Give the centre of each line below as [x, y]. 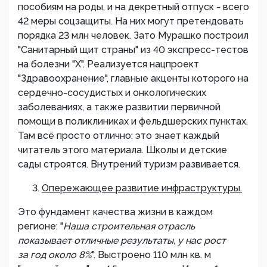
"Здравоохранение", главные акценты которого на [133, 78]
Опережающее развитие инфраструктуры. [142, 188]
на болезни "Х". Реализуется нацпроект [108, 64]
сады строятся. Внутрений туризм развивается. [129, 164]
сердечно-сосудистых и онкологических [112, 93]
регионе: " [41, 226]
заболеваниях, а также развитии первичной [119, 107]
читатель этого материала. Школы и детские [122, 150]
